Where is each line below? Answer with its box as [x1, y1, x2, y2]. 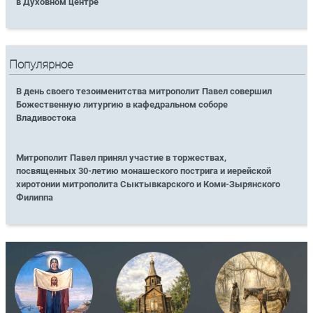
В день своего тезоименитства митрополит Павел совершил [16, 86, 272, 97]
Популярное [9, 58, 74, 72]
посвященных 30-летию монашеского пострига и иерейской [16, 166, 272, 177]
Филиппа [16, 192, 54, 203]
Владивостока [16, 112, 77, 124]
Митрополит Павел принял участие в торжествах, [16, 152, 227, 163]
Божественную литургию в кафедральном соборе [16, 99, 228, 110]
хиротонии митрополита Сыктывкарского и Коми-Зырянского [16, 179, 281, 190]
